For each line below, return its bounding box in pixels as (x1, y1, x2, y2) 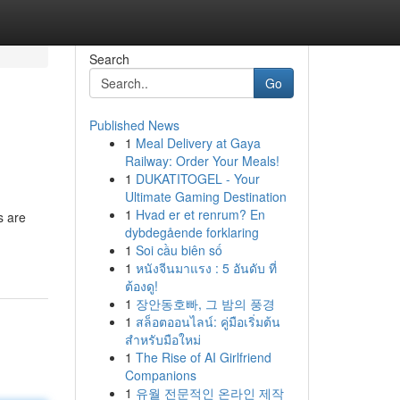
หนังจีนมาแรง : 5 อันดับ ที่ (135, 259, 277, 277)
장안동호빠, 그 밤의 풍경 (135, 295, 275, 312)
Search (88, 50, 129, 68)
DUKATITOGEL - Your (135, 170, 260, 187)
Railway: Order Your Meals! (124, 152, 279, 170)
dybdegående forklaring (124, 223, 259, 241)
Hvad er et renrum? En (135, 205, 265, 223)
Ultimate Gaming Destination (124, 187, 287, 205)
